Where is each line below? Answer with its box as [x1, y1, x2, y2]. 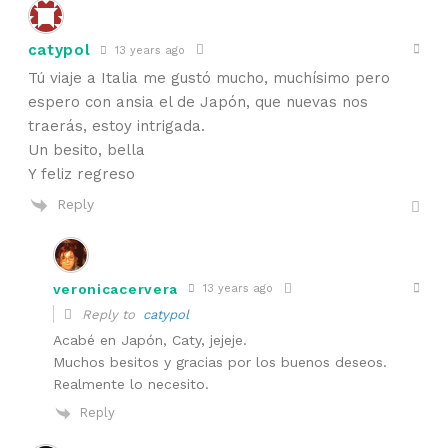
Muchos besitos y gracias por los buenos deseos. [52, 353, 387, 370]
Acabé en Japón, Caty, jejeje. [52, 331, 247, 348]
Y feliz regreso [27, 165, 135, 184]
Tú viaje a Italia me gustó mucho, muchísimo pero [27, 69, 390, 88]
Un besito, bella [27, 141, 145, 160]
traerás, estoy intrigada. [27, 117, 205, 136]
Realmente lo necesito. [52, 375, 209, 392]
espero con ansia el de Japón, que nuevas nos [27, 93, 368, 112]
